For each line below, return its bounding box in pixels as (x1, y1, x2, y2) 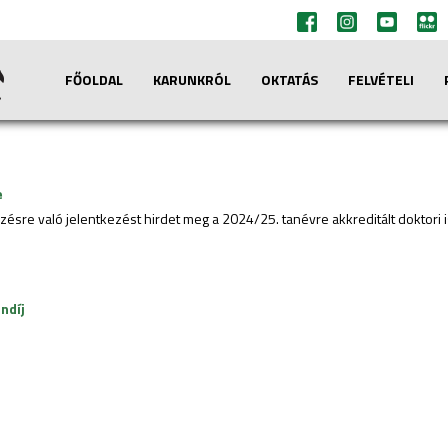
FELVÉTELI (348, 69, 414, 90)
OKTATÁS (261, 69, 318, 90)
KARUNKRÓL (153, 69, 231, 90)
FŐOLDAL (65, 69, 123, 90)
